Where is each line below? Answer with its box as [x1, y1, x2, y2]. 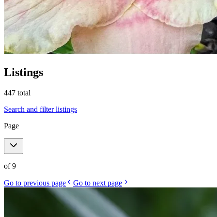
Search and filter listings [4, 105, 77, 113]
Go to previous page [4, 178, 66, 187]
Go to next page [73, 178, 122, 187]
